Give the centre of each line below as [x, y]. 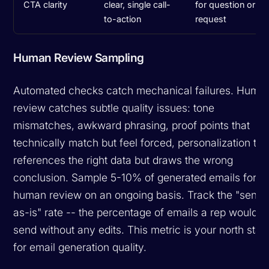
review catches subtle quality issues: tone [114, 107]
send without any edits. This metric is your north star [139, 229]
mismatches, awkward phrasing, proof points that [132, 125]
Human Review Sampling [79, 57]
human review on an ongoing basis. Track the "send [138, 195]
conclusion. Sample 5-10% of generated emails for [135, 177]
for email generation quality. [80, 247]
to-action [123, 19]
